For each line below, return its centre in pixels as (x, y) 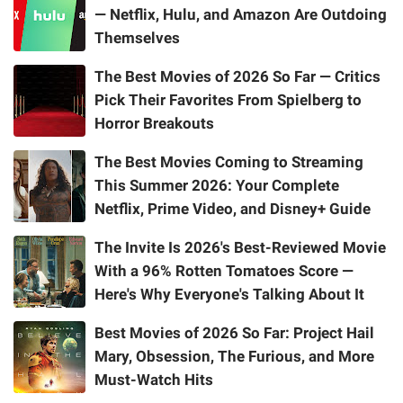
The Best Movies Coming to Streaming (229, 162)
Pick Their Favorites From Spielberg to (228, 100)
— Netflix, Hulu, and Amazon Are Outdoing (241, 15)
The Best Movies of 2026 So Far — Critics (237, 77)
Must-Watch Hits (154, 380)
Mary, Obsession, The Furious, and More (234, 357)
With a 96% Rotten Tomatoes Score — (224, 271)
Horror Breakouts (154, 124)
